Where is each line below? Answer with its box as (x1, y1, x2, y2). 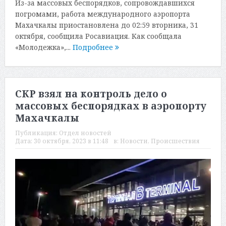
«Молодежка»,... (15, 42, 73, 52)
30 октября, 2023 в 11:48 (33, 137, 108, 146)
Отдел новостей (59, 129, 111, 138)
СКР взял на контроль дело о (15, 87, 167, 101)
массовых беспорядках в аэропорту (15, 99, 206, 113)
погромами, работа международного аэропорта (15, 9, 190, 19)
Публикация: (15, 129, 59, 138)
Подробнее (72, 42, 115, 52)
